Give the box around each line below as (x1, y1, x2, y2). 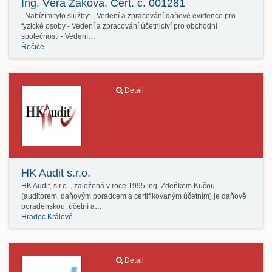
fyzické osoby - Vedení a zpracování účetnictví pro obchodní (21, 22, 217, 30)
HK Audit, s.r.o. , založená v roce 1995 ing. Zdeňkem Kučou (21, 182, 215, 190)
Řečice (21, 42, 44, 51)
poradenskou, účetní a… (21, 202, 102, 211)
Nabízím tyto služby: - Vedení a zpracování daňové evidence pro (21, 12, 236, 20)
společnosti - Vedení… (21, 32, 95, 41)
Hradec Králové (21, 212, 73, 221)
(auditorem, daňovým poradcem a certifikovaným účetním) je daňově (21, 192, 246, 200)
